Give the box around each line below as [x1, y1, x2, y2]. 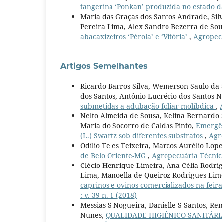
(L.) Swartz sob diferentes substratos [80, 131, 205, 141]
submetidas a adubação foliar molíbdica [80, 101, 216, 111]
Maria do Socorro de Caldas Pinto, [80, 121, 196, 131]
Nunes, [80, 210, 106, 220]
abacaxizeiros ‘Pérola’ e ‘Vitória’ [80, 32, 189, 42]
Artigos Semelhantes [60, 61, 148, 71]
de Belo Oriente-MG [80, 151, 148, 161]
